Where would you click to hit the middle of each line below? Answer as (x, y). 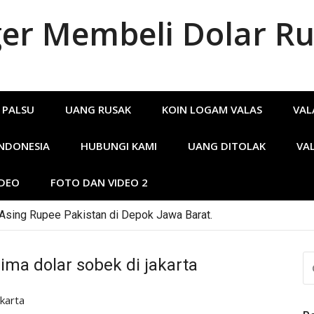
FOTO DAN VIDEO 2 (99, 182)
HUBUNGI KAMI (119, 146)
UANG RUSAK (98, 109)
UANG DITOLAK (227, 146)
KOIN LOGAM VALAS (212, 109)
